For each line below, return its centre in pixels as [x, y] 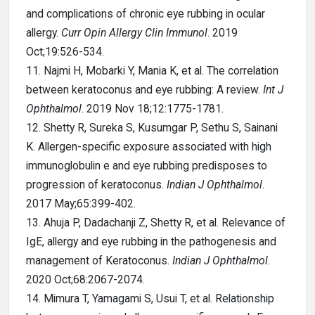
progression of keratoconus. [96, 185]
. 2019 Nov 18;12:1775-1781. [153, 109]
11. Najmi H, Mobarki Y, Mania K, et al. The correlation [152, 71]
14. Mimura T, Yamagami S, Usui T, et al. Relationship [150, 298]
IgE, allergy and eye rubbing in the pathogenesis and [151, 242]
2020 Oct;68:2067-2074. [85, 279]
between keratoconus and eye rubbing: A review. [144, 90]
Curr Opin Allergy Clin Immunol [134, 33]
